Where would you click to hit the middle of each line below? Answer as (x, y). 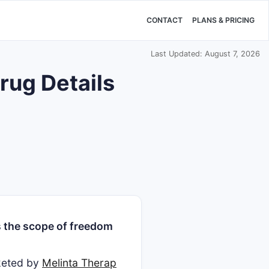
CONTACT (165, 20)
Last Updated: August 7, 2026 (205, 54)
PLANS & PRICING (223, 20)
